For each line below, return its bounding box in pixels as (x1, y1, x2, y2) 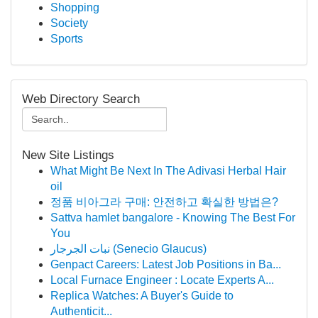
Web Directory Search (22, 92, 140, 106)
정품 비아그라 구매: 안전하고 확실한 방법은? (50, 196, 278, 208)
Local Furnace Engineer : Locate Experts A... (50, 274, 274, 286)
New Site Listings (22, 148, 114, 162)
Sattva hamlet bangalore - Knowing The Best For (50, 212, 295, 224)
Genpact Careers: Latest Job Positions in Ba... (50, 258, 281, 270)
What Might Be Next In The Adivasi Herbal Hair (50, 165, 286, 177)
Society (50, 17, 88, 29)
